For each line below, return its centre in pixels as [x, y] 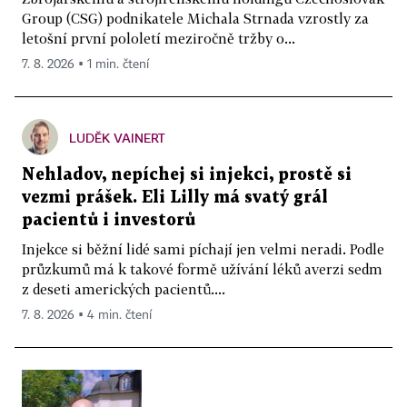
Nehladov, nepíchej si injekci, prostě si [187, 174]
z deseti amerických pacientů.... [124, 288]
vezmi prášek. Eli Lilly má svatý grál [175, 197]
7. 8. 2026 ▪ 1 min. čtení [85, 64]
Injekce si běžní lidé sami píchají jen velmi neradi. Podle [203, 248]
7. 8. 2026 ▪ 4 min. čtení [87, 315]
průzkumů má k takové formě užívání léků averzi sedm [202, 268]
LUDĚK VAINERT [117, 137]
